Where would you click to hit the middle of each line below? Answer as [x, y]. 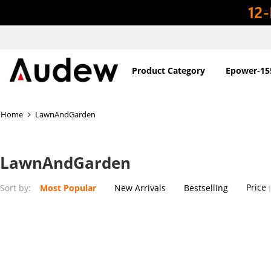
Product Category [168, 70]
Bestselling [206, 188]
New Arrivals [140, 188]
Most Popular [68, 188]
